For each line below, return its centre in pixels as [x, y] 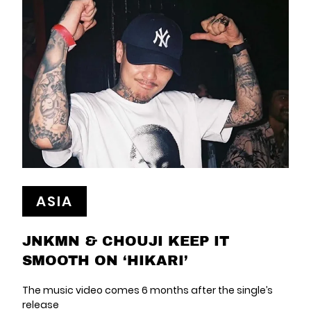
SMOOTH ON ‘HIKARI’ [105, 260]
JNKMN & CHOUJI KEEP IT [126, 240]
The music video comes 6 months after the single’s [148, 290]
